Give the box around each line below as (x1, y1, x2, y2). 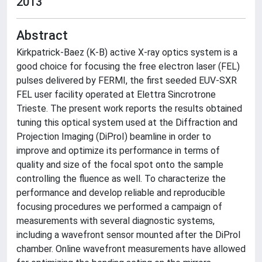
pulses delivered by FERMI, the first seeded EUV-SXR (16, 75, 237, 86)
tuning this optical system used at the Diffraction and (16, 117, 237, 128)
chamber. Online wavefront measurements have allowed (16, 243, 246, 254)
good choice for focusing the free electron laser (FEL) (16, 61, 240, 72)
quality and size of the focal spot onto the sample (16, 159, 223, 170)
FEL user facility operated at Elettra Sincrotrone (16, 89, 216, 100)
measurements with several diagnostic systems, (16, 215, 215, 226)
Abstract (16, 28, 68, 43)
